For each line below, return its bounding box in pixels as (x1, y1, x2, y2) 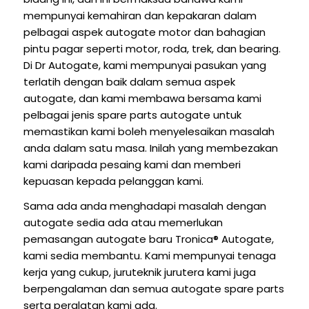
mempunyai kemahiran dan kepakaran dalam (23, 8, 257, 23)
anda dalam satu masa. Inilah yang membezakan (23, 140, 278, 155)
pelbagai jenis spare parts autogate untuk (23, 107, 241, 122)
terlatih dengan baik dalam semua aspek (23, 74, 235, 89)
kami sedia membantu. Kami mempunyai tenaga (23, 248, 276, 263)
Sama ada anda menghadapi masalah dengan (23, 199, 266, 214)
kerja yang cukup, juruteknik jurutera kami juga (23, 265, 256, 280)
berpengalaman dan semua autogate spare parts (23, 281, 284, 297)
